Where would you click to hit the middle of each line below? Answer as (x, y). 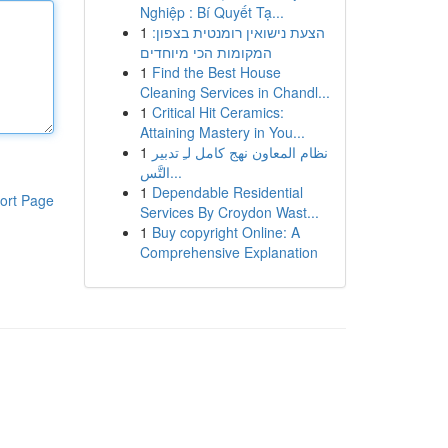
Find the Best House (216, 72)
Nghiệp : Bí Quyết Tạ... (211, 12)
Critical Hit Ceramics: (217, 112)
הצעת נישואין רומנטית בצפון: (238, 32)
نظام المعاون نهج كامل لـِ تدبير (239, 152)
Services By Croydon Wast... (229, 212)
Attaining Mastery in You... (222, 132)
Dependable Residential (227, 192)
